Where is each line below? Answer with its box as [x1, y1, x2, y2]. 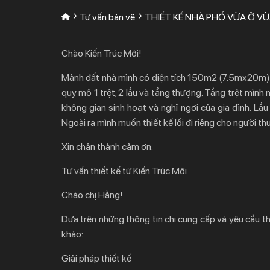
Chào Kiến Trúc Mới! [61, 48, 142, 59]
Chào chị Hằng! [61, 189, 123, 201]
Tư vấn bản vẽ [79, 11, 135, 23]
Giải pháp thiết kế [61, 253, 131, 264]
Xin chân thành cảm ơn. [61, 141, 153, 152]
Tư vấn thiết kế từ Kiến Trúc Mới [61, 165, 187, 177]
